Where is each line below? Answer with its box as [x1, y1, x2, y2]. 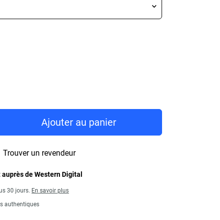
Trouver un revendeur [3, 148, 76, 158]
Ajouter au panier [41, 116, 117, 128]
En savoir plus [31, 187, 69, 194]
